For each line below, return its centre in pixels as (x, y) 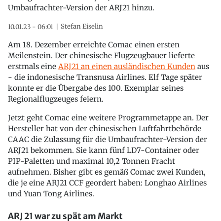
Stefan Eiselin (82, 26)
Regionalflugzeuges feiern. (56, 99)
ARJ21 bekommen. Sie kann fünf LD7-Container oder (104, 150)
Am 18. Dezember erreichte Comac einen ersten (94, 44)
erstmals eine (33, 66)
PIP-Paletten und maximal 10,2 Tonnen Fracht (92, 161)
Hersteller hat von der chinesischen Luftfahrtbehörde (105, 128)
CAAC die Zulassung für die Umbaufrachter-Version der (108, 139)
